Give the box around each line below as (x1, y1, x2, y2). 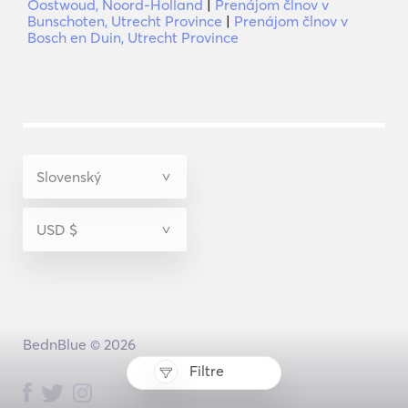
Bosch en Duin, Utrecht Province (27, 28, 239, 46)
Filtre (189, 362, 224, 381)
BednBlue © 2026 (22, 335, 136, 353)
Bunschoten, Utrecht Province (27, 12, 222, 30)
